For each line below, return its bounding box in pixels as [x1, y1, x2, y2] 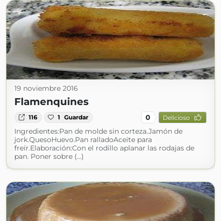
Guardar [64, 113, 89, 121]
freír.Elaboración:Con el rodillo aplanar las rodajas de [14, 144, 194, 152]
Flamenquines [14, 96, 89, 108]
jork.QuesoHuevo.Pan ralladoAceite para [14, 135, 152, 144]
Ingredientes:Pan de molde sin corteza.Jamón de [14, 127, 183, 136]
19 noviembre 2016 [14, 84, 78, 93]
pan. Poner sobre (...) [14, 152, 84, 161]
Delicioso [162, 113, 190, 121]
